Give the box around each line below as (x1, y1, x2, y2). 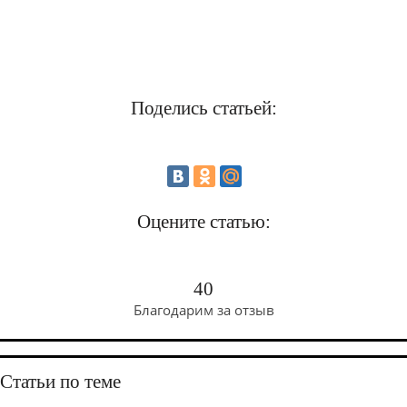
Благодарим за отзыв (133, 301, 274, 319)
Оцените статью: (136, 211, 271, 233)
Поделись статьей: (130, 97, 277, 119)
